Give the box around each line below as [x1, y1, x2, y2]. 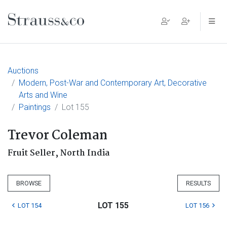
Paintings [19, 102, 51, 112]
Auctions [8, 66, 39, 75]
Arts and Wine [19, 90, 67, 100]
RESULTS [186, 179, 211, 187]
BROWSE [16, 179, 42, 187]
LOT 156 [185, 202, 209, 209]
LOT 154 [18, 202, 42, 209]
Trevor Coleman [8, 126, 107, 146]
